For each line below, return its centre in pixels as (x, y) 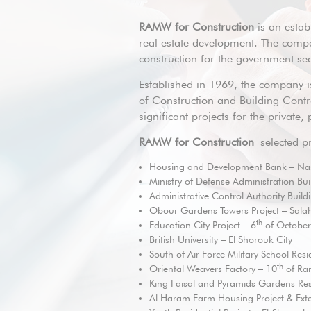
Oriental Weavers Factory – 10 (213, 269)
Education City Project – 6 (202, 225)
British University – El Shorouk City (220, 239)
